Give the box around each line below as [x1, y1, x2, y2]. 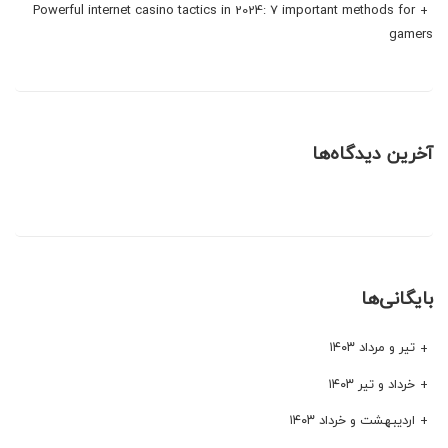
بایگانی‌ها [361, 283, 433, 315]
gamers [389, 23, 433, 46]
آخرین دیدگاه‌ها [312, 138, 433, 170]
